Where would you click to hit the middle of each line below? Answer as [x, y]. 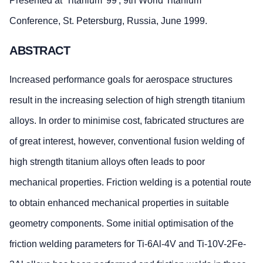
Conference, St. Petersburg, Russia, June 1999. [108, 21]
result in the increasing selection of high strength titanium [127, 100]
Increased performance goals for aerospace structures [121, 80]
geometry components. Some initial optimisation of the [122, 224]
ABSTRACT [40, 50]
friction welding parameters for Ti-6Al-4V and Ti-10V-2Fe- [128, 244]
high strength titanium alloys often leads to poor [107, 162]
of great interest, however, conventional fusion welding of [127, 141]
